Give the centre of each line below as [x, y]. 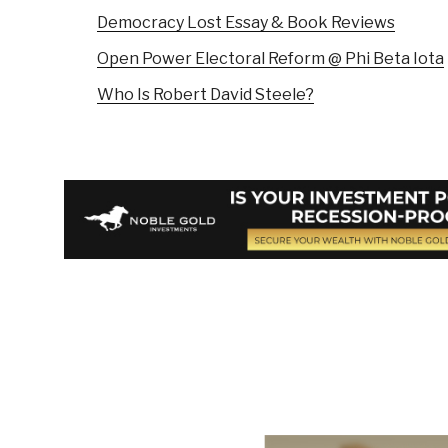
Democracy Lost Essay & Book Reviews [246, 23]
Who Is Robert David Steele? [205, 95]
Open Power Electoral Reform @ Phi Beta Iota [270, 59]
